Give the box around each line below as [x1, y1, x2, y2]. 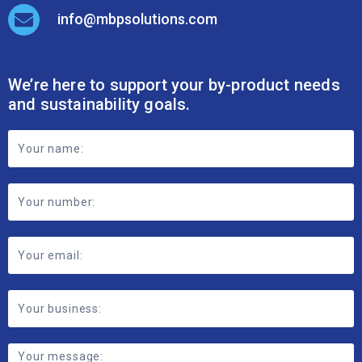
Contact [7, 90, 65, 110]
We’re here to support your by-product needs [8, 11, 340, 31]
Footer [7, 66, 56, 86]
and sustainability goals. [8, 30, 191, 50]
